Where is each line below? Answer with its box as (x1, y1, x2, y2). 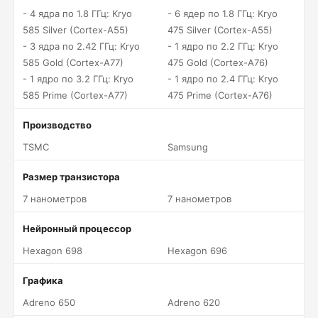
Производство (23, 119, 92, 131)
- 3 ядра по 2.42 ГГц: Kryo (23, 40, 140, 52)
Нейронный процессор (23, 223, 131, 234)
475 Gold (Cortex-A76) (168, 57, 268, 68)
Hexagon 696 (168, 245, 227, 256)
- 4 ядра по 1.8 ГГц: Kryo (23, 8, 132, 19)
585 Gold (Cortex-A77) (23, 57, 124, 68)
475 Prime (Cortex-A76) (168, 89, 273, 101)
